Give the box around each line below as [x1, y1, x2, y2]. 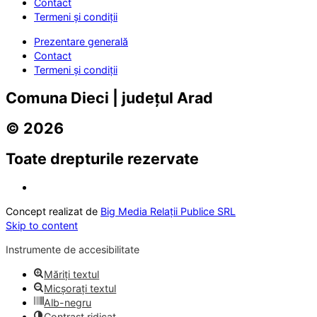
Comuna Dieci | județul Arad [6, 88, 213, 108]
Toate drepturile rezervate [6, 149, 199, 168]
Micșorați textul [44, 282, 117, 294]
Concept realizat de [6, 205, 100, 218]
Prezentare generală [34, 35, 128, 47]
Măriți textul [44, 267, 100, 280]
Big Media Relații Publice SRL [100, 205, 236, 218]
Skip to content [6, 219, 78, 232]
